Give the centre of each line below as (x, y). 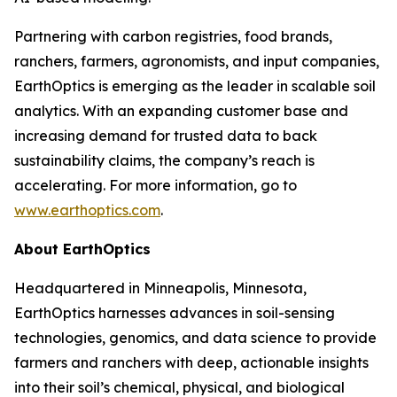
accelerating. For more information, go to (156, 185)
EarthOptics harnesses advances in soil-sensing (175, 313)
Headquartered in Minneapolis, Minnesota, (160, 288)
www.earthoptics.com (87, 210)
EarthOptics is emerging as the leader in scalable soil (195, 86)
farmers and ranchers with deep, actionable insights (191, 362)
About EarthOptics (82, 249)
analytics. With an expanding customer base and (181, 111)
